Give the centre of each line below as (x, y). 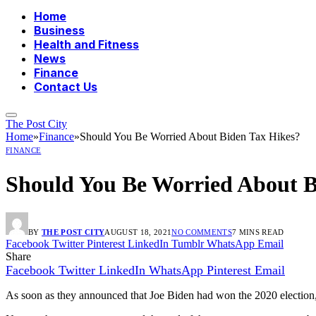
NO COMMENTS (202, 232)
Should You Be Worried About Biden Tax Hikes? (190, 137)
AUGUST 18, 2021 (138, 232)
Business (59, 31)
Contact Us (66, 87)
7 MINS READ (258, 232)
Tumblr (188, 244)
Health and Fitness (86, 45)
